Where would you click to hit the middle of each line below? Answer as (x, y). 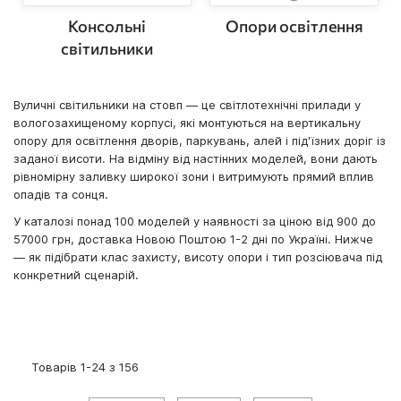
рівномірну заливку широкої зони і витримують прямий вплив (194, 177)
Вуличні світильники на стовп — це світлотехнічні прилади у (187, 105)
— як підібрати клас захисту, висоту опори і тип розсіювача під (198, 257)
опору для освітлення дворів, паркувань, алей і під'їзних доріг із (200, 141)
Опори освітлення (294, 26)
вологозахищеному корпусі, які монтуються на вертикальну (187, 123)
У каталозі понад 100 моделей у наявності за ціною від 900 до (195, 222)
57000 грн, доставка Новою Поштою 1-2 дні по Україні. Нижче (193, 239)
